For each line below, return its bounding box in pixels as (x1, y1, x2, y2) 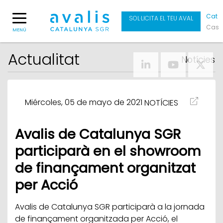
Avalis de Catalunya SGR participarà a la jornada (15, 201, 205, 213)
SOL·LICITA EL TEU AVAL (129, 13, 193, 22)
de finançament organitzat (15, 158, 196, 178)
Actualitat (8, 49, 80, 70)
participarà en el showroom (15, 141, 201, 161)
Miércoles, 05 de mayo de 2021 (25, 97, 142, 108)
